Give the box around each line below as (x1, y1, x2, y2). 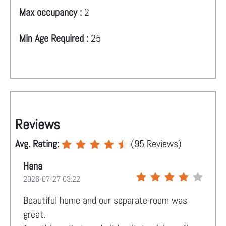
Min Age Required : (19, 32, 91, 45)
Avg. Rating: (15, 137, 62, 150)
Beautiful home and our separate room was (23, 194, 187, 207)
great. (23, 208, 45, 221)
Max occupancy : (19, 6, 84, 19)
